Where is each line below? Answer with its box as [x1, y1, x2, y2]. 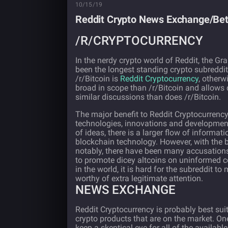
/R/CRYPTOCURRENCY [75, 34, 203, 48]
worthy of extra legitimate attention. [75, 174, 203, 183]
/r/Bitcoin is [75, 74, 120, 83]
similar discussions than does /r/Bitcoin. [75, 92, 221, 102]
